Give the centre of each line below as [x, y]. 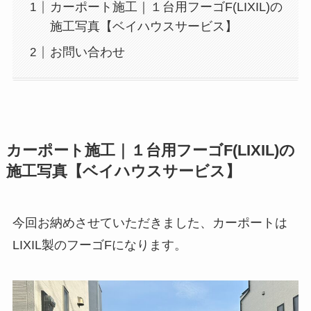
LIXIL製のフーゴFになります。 [99, 245]
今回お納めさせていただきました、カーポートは [150, 222]
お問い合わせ [87, 52]
